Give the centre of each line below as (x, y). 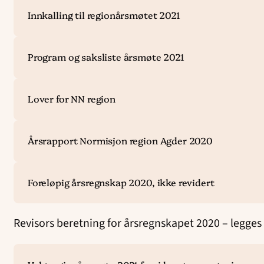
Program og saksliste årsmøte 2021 (106, 57)
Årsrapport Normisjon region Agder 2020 (120, 141)
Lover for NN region (71, 99)
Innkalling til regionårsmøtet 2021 (104, 15)
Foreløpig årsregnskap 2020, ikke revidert (121, 182)
